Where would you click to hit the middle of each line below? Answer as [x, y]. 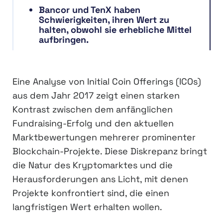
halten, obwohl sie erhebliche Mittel [115, 30]
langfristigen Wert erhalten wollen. [87, 207]
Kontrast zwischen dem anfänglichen [93, 110]
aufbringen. [64, 40]
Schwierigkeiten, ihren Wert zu [104, 20]
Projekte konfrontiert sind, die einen [91, 193]
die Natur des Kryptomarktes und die [93, 165]
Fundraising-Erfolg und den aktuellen [93, 123]
